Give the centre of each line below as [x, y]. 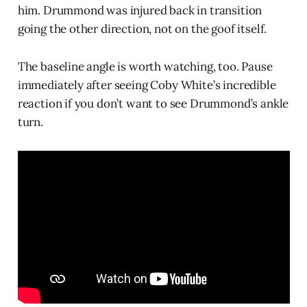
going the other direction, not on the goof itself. [142, 29]
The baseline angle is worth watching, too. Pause [145, 67]
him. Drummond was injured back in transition [140, 11]
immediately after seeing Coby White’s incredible [147, 85]
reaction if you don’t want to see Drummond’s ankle [153, 104]
